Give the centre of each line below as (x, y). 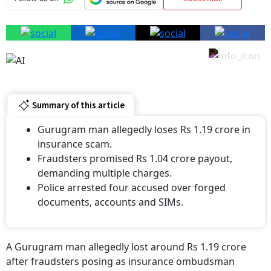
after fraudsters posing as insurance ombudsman (120, 262)
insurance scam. (75, 144)
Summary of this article (78, 105)
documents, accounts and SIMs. (110, 202)
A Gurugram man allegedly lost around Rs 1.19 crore (126, 247)
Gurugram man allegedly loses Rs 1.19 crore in (144, 130)
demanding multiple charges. (105, 173)
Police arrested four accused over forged (132, 188)
